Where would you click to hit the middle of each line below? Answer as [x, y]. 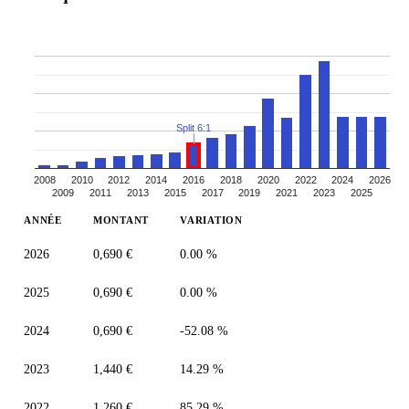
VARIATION [211, 220]
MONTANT [121, 220]
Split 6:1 [194, 128]
